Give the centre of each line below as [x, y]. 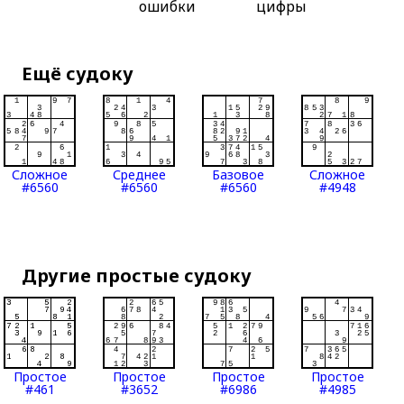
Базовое [239, 175]
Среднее [139, 175]
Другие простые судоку [137, 276]
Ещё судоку [78, 74]
